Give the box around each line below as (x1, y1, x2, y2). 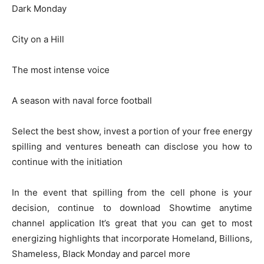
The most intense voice (12, 64, 110, 75)
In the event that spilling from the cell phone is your (12, 187, 252, 198)
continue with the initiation (12, 156, 123, 167)
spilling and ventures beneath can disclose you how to (12, 141, 252, 152)
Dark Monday (12, 3, 67, 14)
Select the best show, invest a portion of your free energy (12, 126, 252, 137)
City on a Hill (12, 34, 64, 45)
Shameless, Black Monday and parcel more (12, 248, 190, 259)
